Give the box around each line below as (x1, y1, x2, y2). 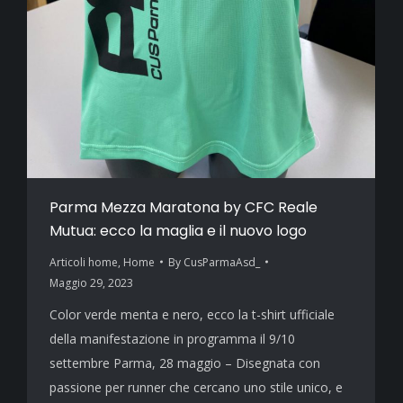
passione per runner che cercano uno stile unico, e (49, 378, 343, 396)
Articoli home (49, 254, 118, 270)
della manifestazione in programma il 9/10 (49, 329, 295, 347)
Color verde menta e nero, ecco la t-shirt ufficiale (49, 305, 335, 323)
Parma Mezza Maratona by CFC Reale (49, 196, 318, 218)
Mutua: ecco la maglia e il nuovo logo (49, 219, 307, 241)
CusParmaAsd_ (184, 254, 260, 270)
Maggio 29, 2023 (49, 274, 133, 291)
